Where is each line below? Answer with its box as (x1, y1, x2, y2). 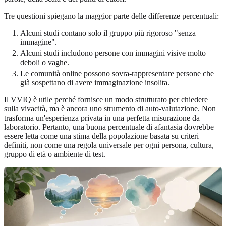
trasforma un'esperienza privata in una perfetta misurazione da (4, 113, 200, 122)
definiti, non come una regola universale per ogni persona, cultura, (4, 140, 214, 149)
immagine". (20, 37, 57, 46)
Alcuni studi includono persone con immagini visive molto (20, 48, 206, 58)
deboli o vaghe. (20, 58, 69, 67)
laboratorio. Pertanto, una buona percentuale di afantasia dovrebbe (4, 122, 214, 131)
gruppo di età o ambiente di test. (4, 149, 105, 158)
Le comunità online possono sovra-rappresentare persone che (20, 69, 214, 78)
